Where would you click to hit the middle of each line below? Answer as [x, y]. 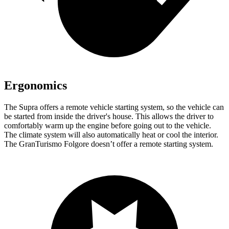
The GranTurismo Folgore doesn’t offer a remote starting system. [109, 144]
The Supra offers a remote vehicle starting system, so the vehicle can [114, 107]
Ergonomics [36, 85]
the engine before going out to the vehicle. [143, 125]
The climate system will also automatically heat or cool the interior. [111, 134]
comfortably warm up [40, 125]
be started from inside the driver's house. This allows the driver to [109, 116]
